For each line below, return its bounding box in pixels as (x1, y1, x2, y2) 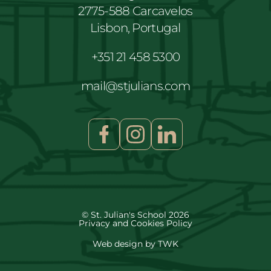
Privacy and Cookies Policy (79, 218, 192, 229)
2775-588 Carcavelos (78, 4, 193, 18)
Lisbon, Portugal (90, 21, 181, 35)
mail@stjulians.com (80, 79, 190, 93)
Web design (93, 238, 143, 249)
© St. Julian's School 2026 (82, 209, 189, 220)
